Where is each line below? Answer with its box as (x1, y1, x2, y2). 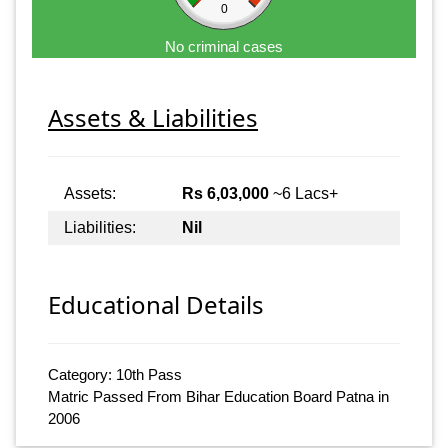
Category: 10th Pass (48, 366, 182, 384)
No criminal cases (165, 37, 283, 55)
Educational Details (48, 288, 264, 322)
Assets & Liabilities (48, 100, 258, 134)
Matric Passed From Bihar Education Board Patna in (48, 388, 389, 406)
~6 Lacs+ (269, 184, 338, 202)
